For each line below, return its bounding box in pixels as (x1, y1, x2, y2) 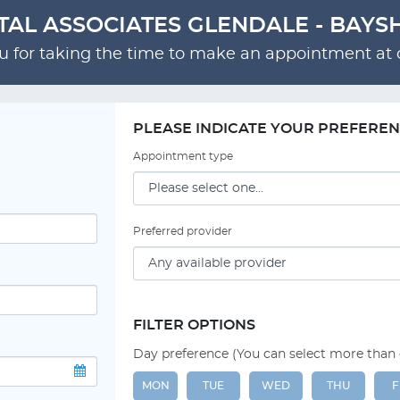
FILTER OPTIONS (133, 318, 255, 332)
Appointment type (133, 151, 233, 162)
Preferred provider (133, 226, 232, 237)
